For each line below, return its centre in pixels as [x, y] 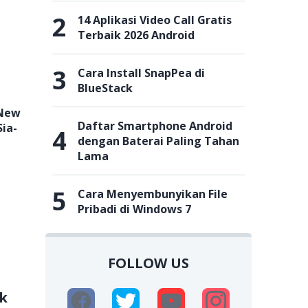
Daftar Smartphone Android [155, 126]
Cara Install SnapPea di [141, 73]
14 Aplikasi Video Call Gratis [155, 20]
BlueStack [105, 88]
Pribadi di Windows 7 [134, 209]
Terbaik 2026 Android [136, 35]
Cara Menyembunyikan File [153, 194]
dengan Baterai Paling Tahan [158, 141]
